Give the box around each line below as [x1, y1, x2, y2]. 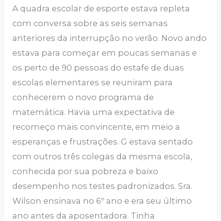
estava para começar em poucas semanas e [12, 47, 197, 58]
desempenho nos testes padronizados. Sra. [12, 181, 193, 191]
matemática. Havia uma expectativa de [12, 107, 175, 117]
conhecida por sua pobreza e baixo [12, 166, 159, 176]
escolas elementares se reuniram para [12, 77, 173, 87]
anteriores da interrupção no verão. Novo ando [12, 33, 207, 43]
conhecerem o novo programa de [12, 92, 154, 102]
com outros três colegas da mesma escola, [12, 151, 192, 161]
